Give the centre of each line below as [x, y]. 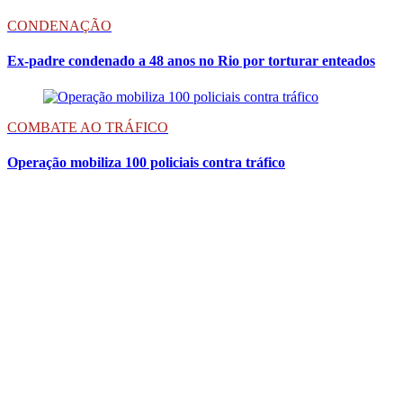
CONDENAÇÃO [59, 26]
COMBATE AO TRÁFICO [88, 127]
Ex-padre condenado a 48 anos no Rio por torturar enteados [191, 61]
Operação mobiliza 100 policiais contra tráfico [146, 163]
